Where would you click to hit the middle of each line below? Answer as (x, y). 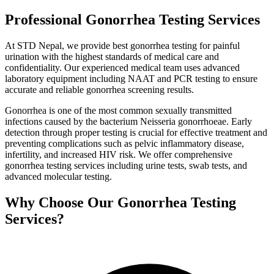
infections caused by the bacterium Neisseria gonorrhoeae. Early (128, 121)
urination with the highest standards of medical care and (112, 56)
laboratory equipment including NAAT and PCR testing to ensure (131, 78)
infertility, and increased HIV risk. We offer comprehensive (119, 154)
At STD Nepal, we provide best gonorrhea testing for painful (122, 45)
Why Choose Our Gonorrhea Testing (120, 202)
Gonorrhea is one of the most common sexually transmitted (118, 110)
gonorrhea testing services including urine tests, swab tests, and (126, 165)
